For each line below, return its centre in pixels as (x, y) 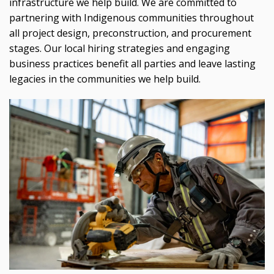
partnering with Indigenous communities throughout (131, 17)
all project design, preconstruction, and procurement (130, 33)
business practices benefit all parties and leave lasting (132, 63)
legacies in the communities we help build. (105, 79)
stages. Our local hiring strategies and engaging (120, 48)
